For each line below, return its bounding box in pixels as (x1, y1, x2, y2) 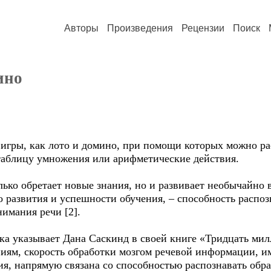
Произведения (107, 23, 173, 33)
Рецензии (181, 23, 224, 33)
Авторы (64, 23, 99, 33)
